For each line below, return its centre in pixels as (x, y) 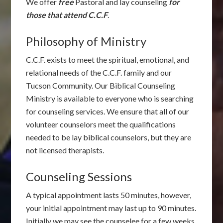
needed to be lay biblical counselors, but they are (109, 137)
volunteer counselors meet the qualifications (101, 124)
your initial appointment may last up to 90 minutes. (111, 208)
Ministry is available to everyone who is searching (110, 98)
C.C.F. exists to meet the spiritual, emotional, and (108, 59)
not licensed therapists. (66, 150)
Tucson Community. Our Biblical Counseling (101, 85)
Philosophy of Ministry (86, 41)
